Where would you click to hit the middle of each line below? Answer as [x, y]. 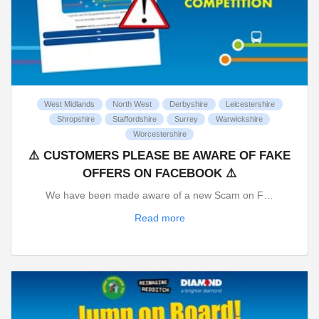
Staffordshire [134, 119]
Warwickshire [239, 119]
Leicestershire [250, 104]
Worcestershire [159, 134]
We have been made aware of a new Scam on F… [159, 195]
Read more [159, 218]
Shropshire [75, 119]
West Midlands [69, 104]
